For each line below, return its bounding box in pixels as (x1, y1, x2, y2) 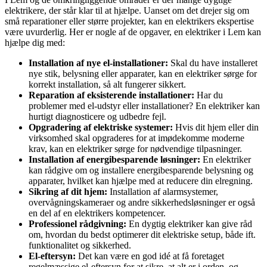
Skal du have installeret (168, 58, 257, 69)
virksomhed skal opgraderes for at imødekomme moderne (29, 133, 244, 144)
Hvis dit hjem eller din (173, 122, 259, 133)
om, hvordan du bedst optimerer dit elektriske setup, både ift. (29, 229, 256, 240)
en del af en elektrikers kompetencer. (29, 208, 166, 219)
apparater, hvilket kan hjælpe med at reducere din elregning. (29, 176, 253, 187)
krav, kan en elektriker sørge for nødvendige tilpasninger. (29, 144, 242, 154)
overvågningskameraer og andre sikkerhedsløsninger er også (29, 197, 255, 208)
